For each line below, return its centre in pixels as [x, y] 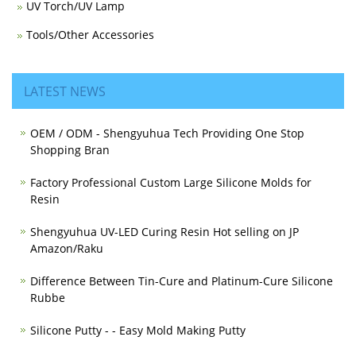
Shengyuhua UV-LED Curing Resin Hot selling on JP [164, 231]
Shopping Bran [70, 149]
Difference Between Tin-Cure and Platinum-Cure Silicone [182, 281]
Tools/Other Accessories [90, 34]
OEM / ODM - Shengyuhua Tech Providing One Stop [167, 133]
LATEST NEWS [65, 91]
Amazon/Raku [67, 248]
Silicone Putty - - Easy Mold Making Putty [138, 330]
